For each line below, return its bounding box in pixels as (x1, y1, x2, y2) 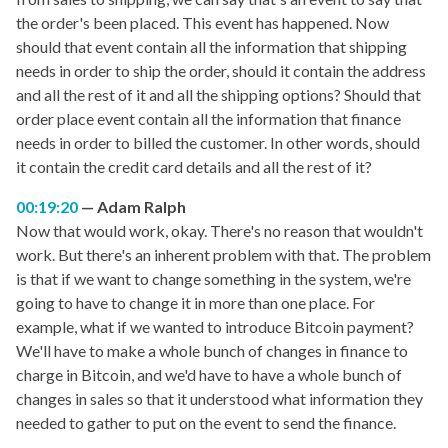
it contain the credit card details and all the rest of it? (16, 157, 372, 177)
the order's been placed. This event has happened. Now (16, 13, 389, 33)
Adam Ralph (97, 197, 186, 217)
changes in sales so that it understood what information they (16, 389, 423, 409)
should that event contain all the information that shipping (16, 37, 407, 57)
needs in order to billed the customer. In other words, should (16, 133, 420, 153)
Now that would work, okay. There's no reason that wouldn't (16, 221, 423, 241)
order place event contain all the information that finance (16, 109, 401, 129)
